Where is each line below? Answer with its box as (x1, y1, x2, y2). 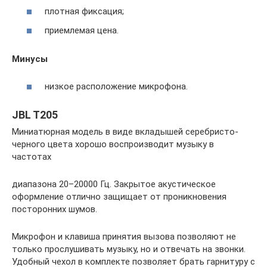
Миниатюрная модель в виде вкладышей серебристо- (12, 126, 238, 137)
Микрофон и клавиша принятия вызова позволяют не (12, 231, 236, 242)
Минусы (12, 53, 48, 64)
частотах (12, 151, 51, 162)
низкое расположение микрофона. (45, 81, 188, 92)
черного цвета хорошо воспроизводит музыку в (12, 139, 214, 150)
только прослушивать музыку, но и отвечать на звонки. (12, 244, 246, 254)
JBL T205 (12, 108, 58, 121)
